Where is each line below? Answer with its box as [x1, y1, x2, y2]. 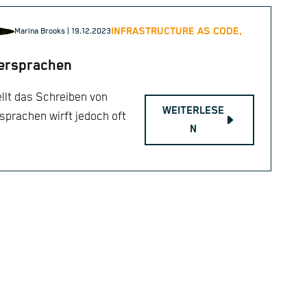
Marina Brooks [14, 26, 65, 36]
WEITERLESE [162, 104, 224, 118]
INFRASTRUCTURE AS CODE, [111, 25, 242, 38]
